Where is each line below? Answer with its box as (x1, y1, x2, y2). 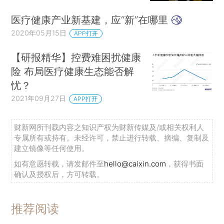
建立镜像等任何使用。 (14, 143, 89, 153)
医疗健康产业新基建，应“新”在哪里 (11, 13, 171, 26)
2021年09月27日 (11, 93, 66, 102)
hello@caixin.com (104, 159, 166, 169)
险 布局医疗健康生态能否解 (11, 64, 134, 77)
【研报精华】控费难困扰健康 (11, 50, 141, 63)
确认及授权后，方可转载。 (14, 169, 104, 179)
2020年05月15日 (11, 28, 67, 37)
